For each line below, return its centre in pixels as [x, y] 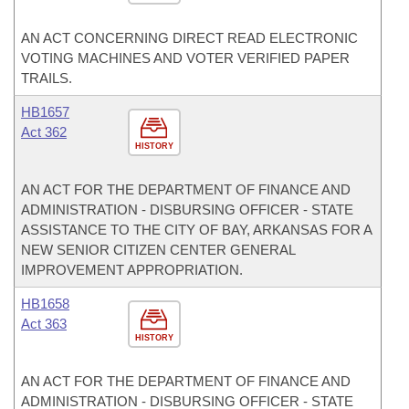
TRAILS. [47, 78]
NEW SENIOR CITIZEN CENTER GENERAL [158, 250]
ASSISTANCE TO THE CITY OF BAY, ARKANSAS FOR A [196, 230]
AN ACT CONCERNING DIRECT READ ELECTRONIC [189, 38]
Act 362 [44, 132]
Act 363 [44, 324]
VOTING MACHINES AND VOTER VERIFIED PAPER [185, 58]
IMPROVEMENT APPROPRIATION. [132, 270]
